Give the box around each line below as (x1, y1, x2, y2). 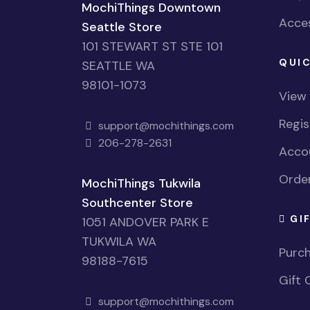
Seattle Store (82, 18, 162, 35)
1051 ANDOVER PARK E (82, 213, 209, 230)
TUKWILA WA (82, 232, 156, 250)
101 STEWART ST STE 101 (82, 37, 223, 55)
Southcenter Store (82, 194, 193, 211)
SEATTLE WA (82, 57, 155, 74)
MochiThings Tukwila (82, 174, 201, 192)
